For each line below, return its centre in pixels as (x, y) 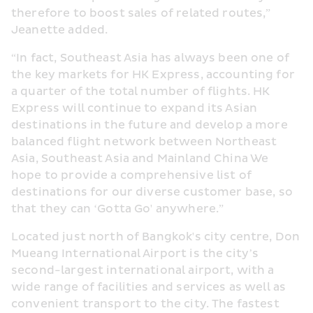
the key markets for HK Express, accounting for (153, 75)
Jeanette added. (60, 30)
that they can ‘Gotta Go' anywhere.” (118, 209)
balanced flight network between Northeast (144, 142)
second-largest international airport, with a (143, 270)
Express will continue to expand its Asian (134, 108)
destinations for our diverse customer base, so (152, 192)
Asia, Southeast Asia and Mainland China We (140, 159)
